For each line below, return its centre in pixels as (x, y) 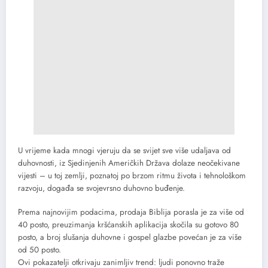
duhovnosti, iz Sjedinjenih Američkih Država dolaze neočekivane (129, 163)
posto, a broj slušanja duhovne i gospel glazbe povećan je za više (130, 237)
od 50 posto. (39, 250)
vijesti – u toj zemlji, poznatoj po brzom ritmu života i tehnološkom (132, 176)
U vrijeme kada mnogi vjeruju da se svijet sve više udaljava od (124, 150)
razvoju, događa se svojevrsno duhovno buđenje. (101, 188)
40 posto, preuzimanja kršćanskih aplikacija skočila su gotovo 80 (128, 225)
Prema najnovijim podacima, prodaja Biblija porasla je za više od (131, 212)
